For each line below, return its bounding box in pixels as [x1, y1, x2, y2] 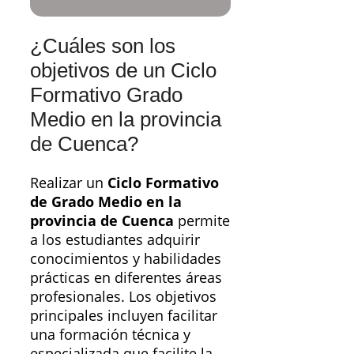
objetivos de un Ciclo [30, 58, 217, 82]
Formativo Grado [30, 82, 183, 107]
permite [174, 211, 230, 231]
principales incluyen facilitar [30, 306, 217, 326]
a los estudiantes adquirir [30, 230, 200, 250]
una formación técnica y [30, 325, 190, 345]
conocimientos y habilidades [30, 249, 221, 269]
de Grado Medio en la [30, 192, 182, 212]
